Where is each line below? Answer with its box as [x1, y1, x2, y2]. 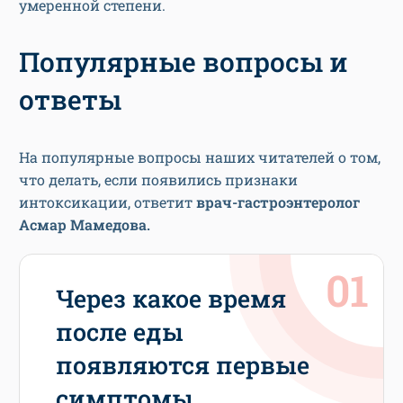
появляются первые [56, 349, 309, 381]
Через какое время [56, 282, 286, 315]
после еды [56, 316, 184, 348]
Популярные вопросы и [19, 44, 348, 80]
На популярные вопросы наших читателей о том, [19, 148, 381, 167]
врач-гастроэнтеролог [196, 193, 360, 212]
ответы [19, 82, 121, 118]
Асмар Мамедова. [19, 215, 150, 235]
